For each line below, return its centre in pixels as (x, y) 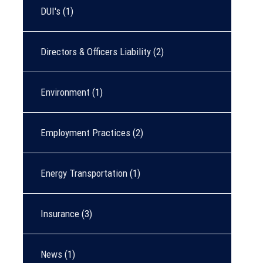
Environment (65, 92)
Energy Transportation (84, 173)
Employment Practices (85, 133)
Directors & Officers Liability (96, 52)
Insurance (60, 214)
